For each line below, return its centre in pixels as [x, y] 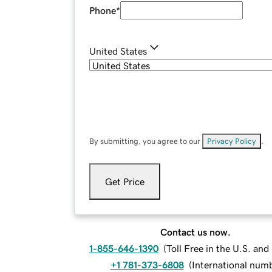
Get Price [125, 182]
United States [118, 51]
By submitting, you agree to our [146, 141]
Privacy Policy [232, 141]
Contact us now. [195, 232]
